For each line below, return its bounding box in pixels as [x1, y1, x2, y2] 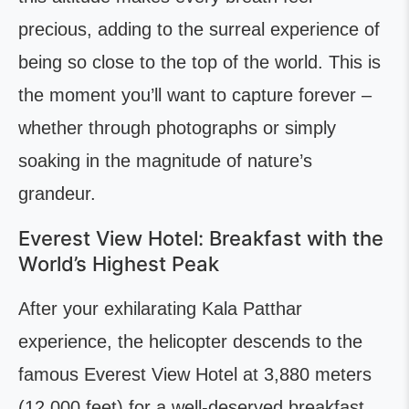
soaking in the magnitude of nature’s [18, 151, 312, 172]
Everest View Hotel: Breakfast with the [18, 226, 383, 251]
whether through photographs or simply [18, 118, 336, 139]
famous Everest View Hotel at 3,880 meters [18, 364, 372, 385]
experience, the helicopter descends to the [18, 331, 362, 352]
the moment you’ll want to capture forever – [18, 85, 372, 106]
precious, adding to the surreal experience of [18, 19, 380, 40]
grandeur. [18, 184, 96, 204]
